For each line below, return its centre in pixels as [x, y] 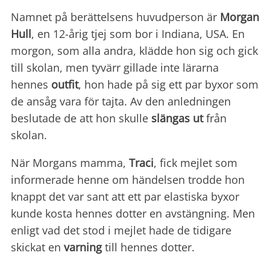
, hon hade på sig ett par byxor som [168, 85]
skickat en [37, 247]
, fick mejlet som [196, 163]
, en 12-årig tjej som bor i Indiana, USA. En [138, 34]
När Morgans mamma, [70, 163]
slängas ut [177, 118]
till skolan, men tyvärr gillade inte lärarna [115, 68]
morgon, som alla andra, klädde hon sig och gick [134, 51]
